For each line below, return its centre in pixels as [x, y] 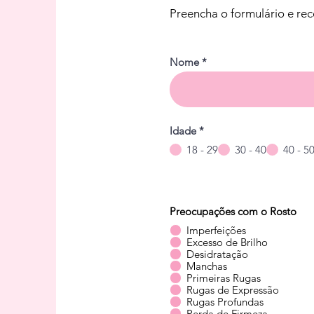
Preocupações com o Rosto [233, 212]
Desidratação [217, 254]
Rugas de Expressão [233, 290]
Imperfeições [216, 231]
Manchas [207, 266]
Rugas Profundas [225, 302]
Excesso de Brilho [227, 243]
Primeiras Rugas [224, 278]
